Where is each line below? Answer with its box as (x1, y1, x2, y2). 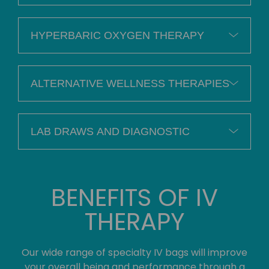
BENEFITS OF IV (51, 181, 218, 214)
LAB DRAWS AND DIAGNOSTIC (31, 125, 190, 138)
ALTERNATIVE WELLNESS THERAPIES (31, 77, 229, 89)
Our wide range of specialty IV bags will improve (22, 246, 247, 259)
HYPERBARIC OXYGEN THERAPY (31, 29, 204, 41)
